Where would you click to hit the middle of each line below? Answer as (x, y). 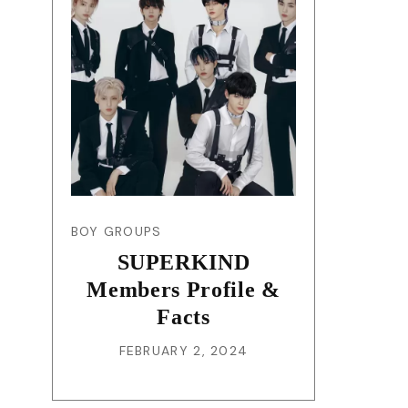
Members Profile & (184, 289)
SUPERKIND (184, 262)
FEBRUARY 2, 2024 (184, 350)
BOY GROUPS (116, 231)
